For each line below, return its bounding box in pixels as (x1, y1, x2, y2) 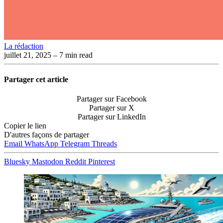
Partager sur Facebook (76, 95, 147, 104)
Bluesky (4, 157, 32, 166)
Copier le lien (4, 121, 46, 130)
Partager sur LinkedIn (77, 112, 146, 121)
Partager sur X (89, 104, 134, 112)
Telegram (60, 139, 92, 148)
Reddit (65, 157, 88, 166)
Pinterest (88, 157, 115, 166)
